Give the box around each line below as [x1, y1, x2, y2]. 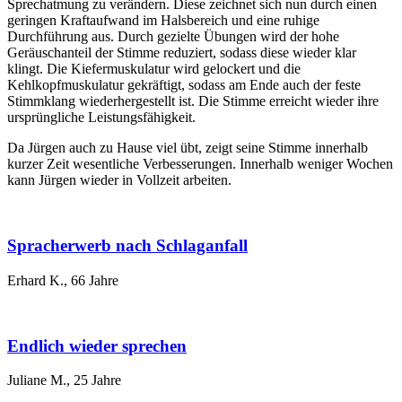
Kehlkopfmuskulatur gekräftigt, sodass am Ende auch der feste [7, 77, 361, 93]
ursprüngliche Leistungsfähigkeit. [7, 109, 196, 126]
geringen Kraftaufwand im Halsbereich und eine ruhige [7, 13, 319, 29]
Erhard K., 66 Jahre [7, 272, 118, 288]
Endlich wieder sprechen [7, 336, 187, 355]
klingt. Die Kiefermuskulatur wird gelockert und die [7, 61, 301, 77]
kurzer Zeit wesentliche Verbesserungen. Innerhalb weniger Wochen [7, 156, 393, 172]
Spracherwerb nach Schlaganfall [7, 236, 248, 256]
